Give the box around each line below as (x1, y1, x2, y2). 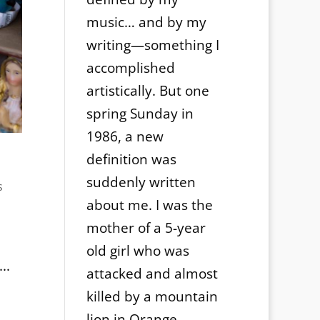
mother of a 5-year (86, 219, 206, 238)
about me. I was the (86, 196, 213, 215)
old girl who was (86, 241, 189, 261)
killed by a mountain (86, 287, 218, 306)
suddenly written (86, 173, 196, 192)
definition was (86, 150, 176, 169)
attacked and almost (86, 264, 218, 284)
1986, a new (86, 127, 164, 146)
